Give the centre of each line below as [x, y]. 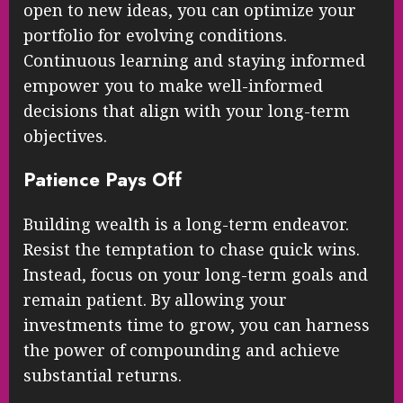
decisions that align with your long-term [187, 111]
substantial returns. [103, 375]
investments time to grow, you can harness [197, 324]
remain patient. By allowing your [155, 299]
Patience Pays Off [103, 180]
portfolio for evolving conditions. [155, 36]
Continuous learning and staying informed [194, 61]
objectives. [65, 136]
